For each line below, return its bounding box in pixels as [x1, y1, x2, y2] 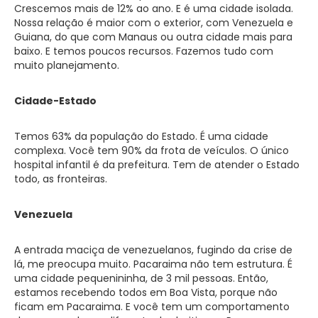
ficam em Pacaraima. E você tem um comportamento [14, 299, 290, 314]
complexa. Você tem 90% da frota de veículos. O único [14, 143, 289, 158]
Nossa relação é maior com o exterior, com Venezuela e [14, 15, 293, 30]
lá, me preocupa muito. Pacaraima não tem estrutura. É [14, 256, 292, 271]
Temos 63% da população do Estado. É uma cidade [14, 128, 268, 143]
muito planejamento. [14, 57, 119, 72]
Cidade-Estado [14, 93, 97, 108]
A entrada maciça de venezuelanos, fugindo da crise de [14, 242, 292, 257]
